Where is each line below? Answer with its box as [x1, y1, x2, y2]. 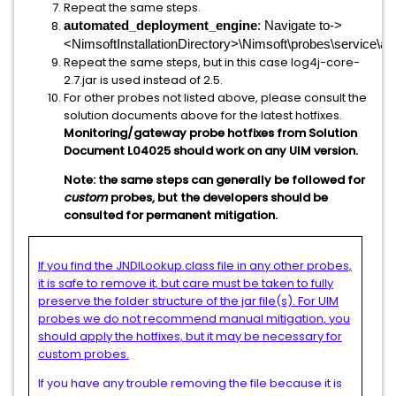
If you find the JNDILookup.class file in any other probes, [38, 257, 352, 274]
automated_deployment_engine [64, 19, 257, 33]
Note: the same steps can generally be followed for [64, 171, 365, 188]
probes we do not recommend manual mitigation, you [38, 310, 350, 327]
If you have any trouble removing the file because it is [38, 375, 342, 392]
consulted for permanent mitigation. [64, 207, 278, 224]
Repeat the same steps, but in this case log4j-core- [64, 54, 360, 71]
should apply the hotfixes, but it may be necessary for [38, 328, 342, 345]
